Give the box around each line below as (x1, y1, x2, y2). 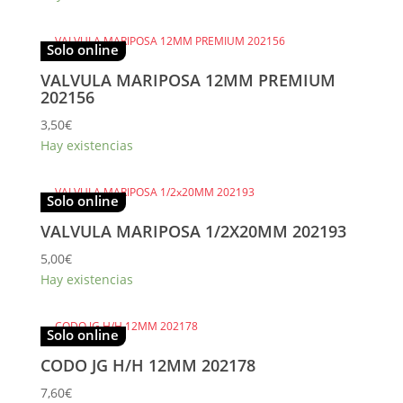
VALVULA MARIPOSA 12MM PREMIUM (40, 69, 336, 91)
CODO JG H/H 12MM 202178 (40, 354, 255, 377)
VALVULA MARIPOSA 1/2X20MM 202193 (40, 220, 346, 243)
